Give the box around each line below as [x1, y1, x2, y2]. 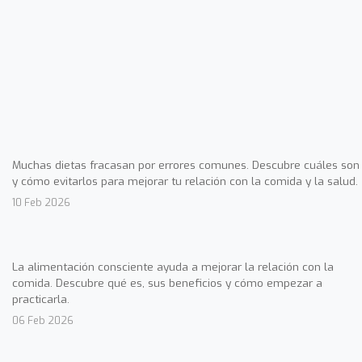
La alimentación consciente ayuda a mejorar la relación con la [12, 259, 334, 274]
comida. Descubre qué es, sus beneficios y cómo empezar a [12, 275, 322, 290]
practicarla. [12, 291, 69, 306]
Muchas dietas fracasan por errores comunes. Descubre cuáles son [12, 157, 360, 172]
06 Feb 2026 [12, 313, 74, 327]
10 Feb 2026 [12, 195, 70, 209]
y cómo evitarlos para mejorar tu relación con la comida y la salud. [12, 173, 358, 188]
